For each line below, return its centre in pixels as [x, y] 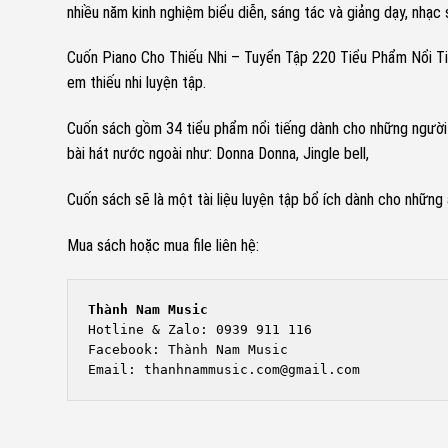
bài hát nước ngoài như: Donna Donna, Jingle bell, [218, 154]
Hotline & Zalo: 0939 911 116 [200, 329]
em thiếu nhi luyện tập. [136, 83]
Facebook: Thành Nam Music [188, 349]
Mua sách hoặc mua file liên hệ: [163, 245]
